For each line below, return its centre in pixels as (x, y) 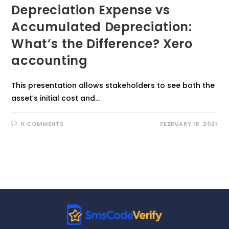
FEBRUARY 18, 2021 (189, 124)
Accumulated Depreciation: (102, 27)
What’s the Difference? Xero (102, 44)
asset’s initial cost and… (56, 98)
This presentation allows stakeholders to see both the (113, 85)
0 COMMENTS (42, 124)
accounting (50, 61)
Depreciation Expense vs (91, 10)
